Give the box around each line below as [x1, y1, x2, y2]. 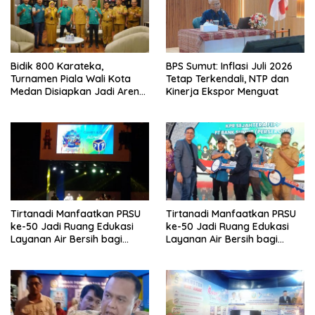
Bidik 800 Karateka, [11, 60, 103, 73]
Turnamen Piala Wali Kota [11, 72, 131, 86]
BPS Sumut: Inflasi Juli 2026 [166, 60, 292, 73]
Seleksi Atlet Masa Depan [11, 98, 128, 111]
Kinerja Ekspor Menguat [166, 85, 278, 98]
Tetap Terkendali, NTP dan [166, 72, 289, 86]
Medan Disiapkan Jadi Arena [11, 85, 146, 98]
